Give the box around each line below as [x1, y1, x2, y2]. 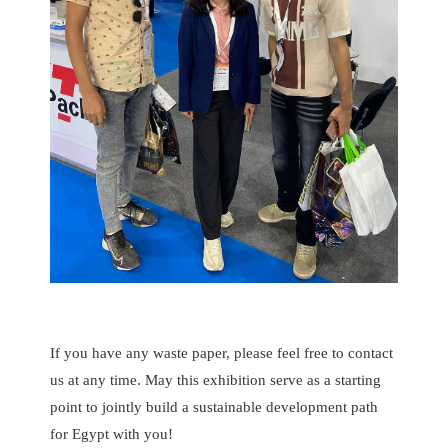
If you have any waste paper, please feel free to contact [50, 345, 393, 362]
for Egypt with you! [50, 426, 173, 443]
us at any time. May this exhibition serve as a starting [50, 372, 381, 389]
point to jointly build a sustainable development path [50, 399, 378, 416]
